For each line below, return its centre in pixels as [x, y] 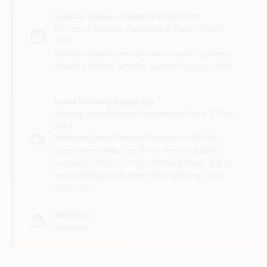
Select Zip [134, 101]
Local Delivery [82, 101]
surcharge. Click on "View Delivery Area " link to [142, 162]
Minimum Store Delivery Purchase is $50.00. [137, 137]
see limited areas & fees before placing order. [139, 175]
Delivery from [80, 114]
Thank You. [75, 187]
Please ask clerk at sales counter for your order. [143, 66]
